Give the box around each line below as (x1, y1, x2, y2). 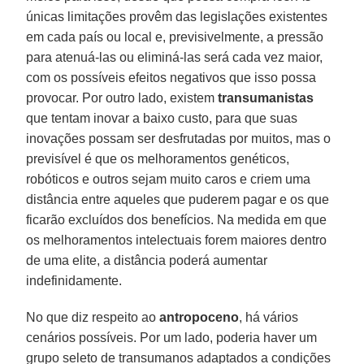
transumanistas (218, 90, 314, 105)
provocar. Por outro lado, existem (26, 90, 219, 105)
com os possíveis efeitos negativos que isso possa (26, 70, 317, 84)
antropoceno (159, 310, 240, 324)
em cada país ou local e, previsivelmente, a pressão (26, 29, 324, 44)
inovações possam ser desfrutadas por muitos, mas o (26, 131, 331, 145)
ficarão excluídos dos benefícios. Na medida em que (26, 212, 327, 227)
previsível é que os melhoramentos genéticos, (26, 151, 290, 166)
